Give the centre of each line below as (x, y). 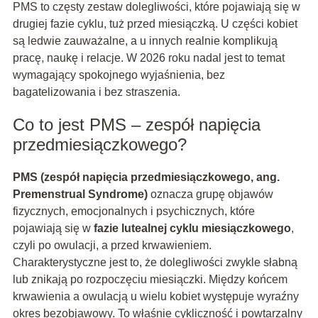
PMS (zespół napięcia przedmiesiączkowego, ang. (146, 177)
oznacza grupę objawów (210, 194)
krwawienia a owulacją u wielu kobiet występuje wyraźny (155, 297)
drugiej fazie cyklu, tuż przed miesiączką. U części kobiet (155, 24)
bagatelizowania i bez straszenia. (96, 92)
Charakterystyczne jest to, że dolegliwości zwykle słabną (155, 263)
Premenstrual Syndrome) (80, 194)
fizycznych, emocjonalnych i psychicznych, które (133, 212)
